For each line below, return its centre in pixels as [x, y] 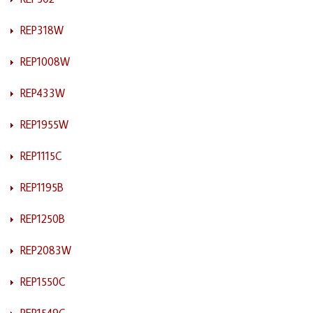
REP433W [43, 93]
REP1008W [45, 61]
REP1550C [43, 281]
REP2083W [46, 250]
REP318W [42, 30]
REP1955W [44, 124]
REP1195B [42, 187]
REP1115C [41, 155]
